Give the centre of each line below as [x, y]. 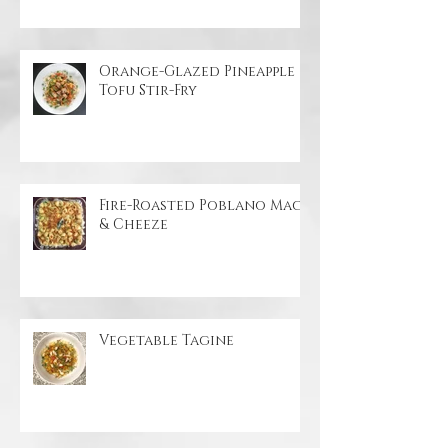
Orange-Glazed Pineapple [197, 135]
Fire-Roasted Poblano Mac [200, 269]
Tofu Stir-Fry [148, 154]
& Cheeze [133, 288]
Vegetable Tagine [166, 404]
